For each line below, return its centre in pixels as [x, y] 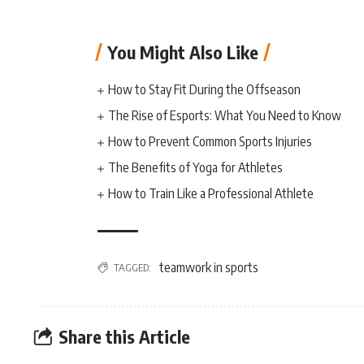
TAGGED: [132, 267]
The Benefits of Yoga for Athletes [196, 167]
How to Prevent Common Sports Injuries [210, 141]
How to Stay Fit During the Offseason [205, 89]
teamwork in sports [209, 267]
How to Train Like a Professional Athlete [211, 193]
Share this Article [124, 336]
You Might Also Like [183, 52]
